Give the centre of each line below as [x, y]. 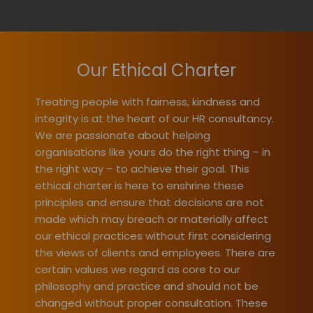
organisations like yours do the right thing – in [153, 152]
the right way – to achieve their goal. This [142, 169]
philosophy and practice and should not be [147, 286]
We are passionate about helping [123, 136]
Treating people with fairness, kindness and [147, 102]
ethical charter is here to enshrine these [139, 186]
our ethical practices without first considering [153, 236]
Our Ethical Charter [156, 71]
